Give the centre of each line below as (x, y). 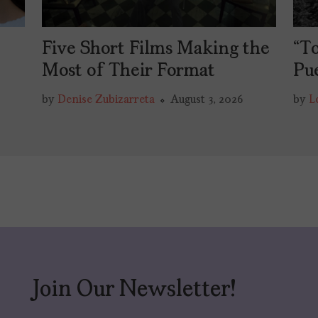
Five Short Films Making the (156, 49)
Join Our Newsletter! (135, 290)
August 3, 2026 (207, 100)
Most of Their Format (129, 71)
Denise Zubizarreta (106, 100)
